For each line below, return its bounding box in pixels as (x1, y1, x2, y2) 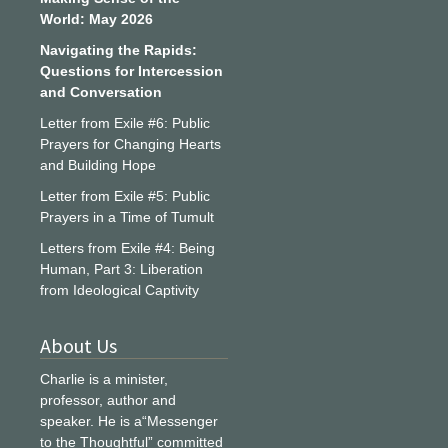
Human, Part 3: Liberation (40, 261, 203, 277)
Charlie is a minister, (40, 371, 168, 387)
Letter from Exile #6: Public (40, 115, 210, 131)
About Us (40, 333, 117, 358)
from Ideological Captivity (40, 282, 199, 298)
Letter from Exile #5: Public (40, 188, 210, 204)
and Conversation (40, 84, 162, 100)
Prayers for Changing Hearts (40, 136, 221, 152)
